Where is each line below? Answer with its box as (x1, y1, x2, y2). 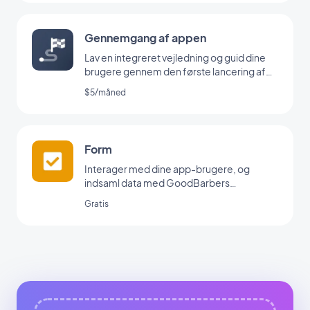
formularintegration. (84, 190, 176, 203)
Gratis (84, 199, 109, 210)
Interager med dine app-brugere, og (84, 163, 250, 176)
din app (84, 79, 118, 92)
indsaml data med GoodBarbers (84, 176, 230, 190)
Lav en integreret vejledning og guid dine (84, 51, 266, 64)
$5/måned (84, 87, 126, 98)
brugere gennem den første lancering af (84, 65, 266, 78)
